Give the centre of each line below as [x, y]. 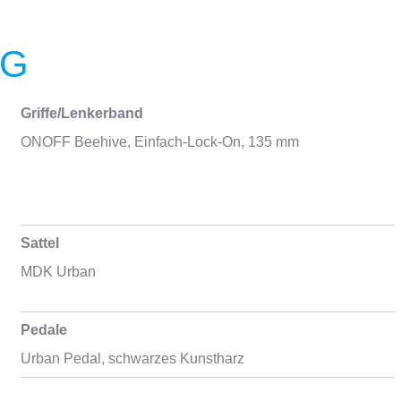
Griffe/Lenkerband [81, 113]
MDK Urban [58, 272]
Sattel [39, 243]
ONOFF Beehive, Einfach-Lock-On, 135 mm [159, 142]
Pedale [43, 330]
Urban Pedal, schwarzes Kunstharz [132, 358]
